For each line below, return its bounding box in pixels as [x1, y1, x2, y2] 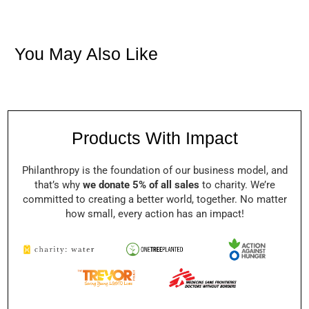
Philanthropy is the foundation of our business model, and [21, 164, 288, 177]
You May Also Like [14, 43, 159, 63]
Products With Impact [71, 128, 238, 148]
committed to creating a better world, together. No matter [22, 193, 287, 206]
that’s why [34, 179, 83, 192]
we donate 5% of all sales [82, 179, 199, 192]
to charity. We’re [199, 179, 275, 192]
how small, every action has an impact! [65, 208, 244, 221]
